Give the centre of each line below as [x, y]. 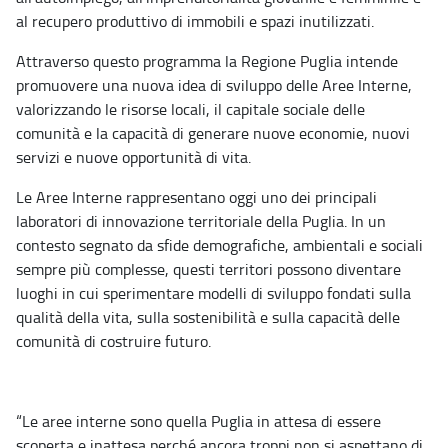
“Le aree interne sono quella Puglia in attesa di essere [198, 421]
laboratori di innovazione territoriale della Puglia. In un [201, 221]
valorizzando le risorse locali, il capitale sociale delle [190, 109]
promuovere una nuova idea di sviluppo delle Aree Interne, [214, 85]
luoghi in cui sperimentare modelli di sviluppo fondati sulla [213, 293]
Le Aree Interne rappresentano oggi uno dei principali [196, 197]
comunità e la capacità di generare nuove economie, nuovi [213, 133]
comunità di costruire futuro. [113, 341]
